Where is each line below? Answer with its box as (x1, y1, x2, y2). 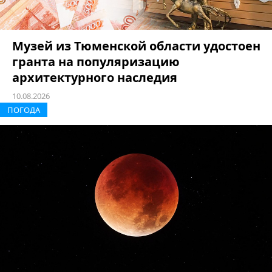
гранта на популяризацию (12, 53, 180, 70)
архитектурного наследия (12, 69, 177, 86)
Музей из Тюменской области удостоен (12, 37, 260, 54)
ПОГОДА (7, 104, 40, 115)
